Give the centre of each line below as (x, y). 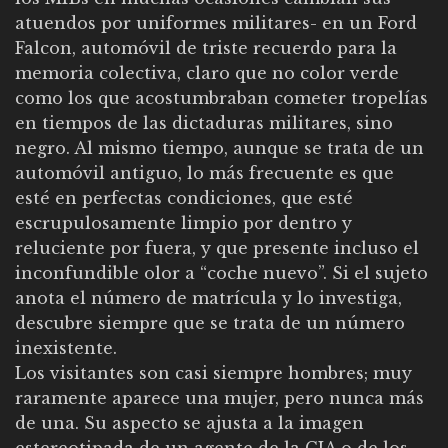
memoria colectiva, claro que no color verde (207, 72)
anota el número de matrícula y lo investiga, (208, 297)
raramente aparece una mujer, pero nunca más (219, 397)
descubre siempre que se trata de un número (210, 322)
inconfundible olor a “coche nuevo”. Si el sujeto (221, 272)
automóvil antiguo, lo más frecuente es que (204, 172)
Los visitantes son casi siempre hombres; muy (213, 372)
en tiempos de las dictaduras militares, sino (204, 122)
